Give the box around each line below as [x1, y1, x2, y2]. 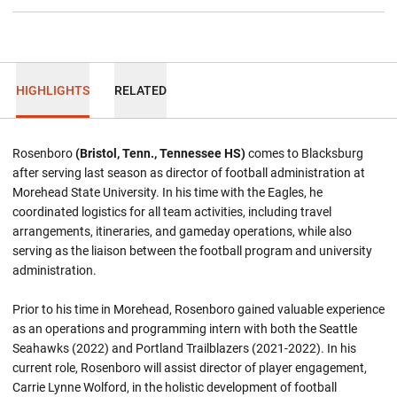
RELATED [113, 82, 167, 97]
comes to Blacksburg [248, 146, 363, 160]
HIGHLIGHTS [15, 82, 90, 97]
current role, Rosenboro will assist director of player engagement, [12, 361, 367, 375]
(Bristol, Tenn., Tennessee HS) [75, 146, 248, 160]
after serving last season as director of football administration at [12, 166, 365, 180]
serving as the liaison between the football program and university [12, 244, 372, 258]
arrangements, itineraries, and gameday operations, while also [12, 224, 352, 238]
